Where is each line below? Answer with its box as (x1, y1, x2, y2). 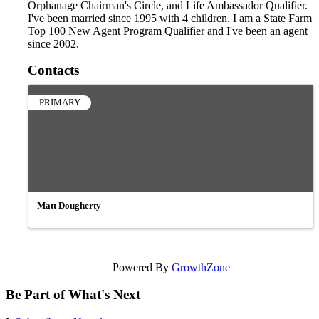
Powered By (112, 261, 172, 273)
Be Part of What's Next (6, 287, 140, 303)
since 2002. (28, 37, 79, 50)
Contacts (28, 62, 79, 78)
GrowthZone (171, 261, 230, 273)
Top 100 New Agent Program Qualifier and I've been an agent (28, 24, 308, 37)
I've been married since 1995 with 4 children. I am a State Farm (28, 11, 312, 24)
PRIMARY (39, 97, 80, 108)
